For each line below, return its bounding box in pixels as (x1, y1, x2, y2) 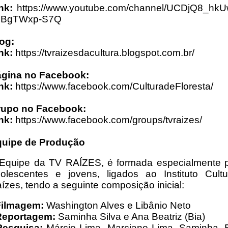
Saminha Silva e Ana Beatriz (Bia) (58, 211, 205, 222)
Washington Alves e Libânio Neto (46, 199, 191, 211)
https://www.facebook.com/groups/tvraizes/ (13, 114, 202, 125)
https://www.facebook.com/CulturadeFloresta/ (13, 80, 213, 92)
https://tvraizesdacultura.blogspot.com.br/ (13, 47, 194, 58)
